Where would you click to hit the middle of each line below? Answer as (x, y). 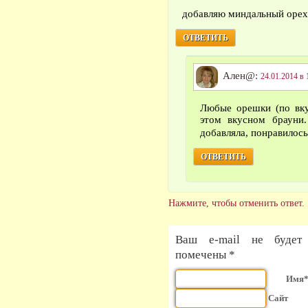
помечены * (205, 255)
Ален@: (240, 76)
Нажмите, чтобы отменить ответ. (236, 203)
